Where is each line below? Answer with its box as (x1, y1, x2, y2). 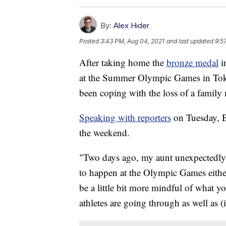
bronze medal (166, 55, 218, 69)
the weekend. (79, 126, 130, 139)
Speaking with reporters (79, 110, 171, 124)
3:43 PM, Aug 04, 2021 (100, 37, 164, 45)
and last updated (166, 37, 213, 45)
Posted (79, 37, 100, 45)
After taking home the (79, 55, 166, 69)
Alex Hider (114, 20, 149, 30)
